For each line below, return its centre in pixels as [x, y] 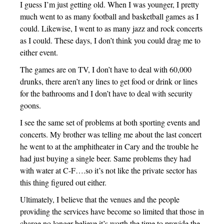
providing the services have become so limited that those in [112, 211]
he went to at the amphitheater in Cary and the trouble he [109, 146]
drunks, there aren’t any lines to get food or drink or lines [109, 81]
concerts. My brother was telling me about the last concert [111, 134]
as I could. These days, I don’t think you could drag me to [110, 40]
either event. [39, 52]
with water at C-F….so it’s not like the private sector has [108, 170]
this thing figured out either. [63, 182]
